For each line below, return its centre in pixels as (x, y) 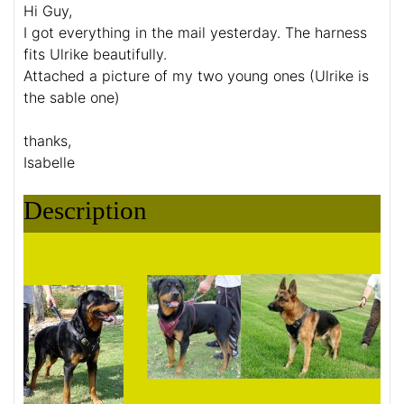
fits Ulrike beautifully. (95, 55)
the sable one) (72, 98)
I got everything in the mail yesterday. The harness (195, 33)
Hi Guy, (48, 11)
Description (85, 211)
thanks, (47, 141)
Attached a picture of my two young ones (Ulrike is (196, 76)
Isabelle (49, 163)
